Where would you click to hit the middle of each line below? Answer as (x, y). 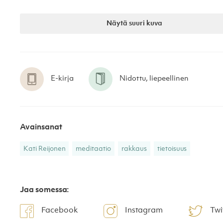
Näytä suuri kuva (134, 23)
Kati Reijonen (45, 149)
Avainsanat (41, 127)
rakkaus (134, 149)
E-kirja (62, 79)
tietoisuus (172, 149)
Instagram (144, 211)
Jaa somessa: (45, 190)
